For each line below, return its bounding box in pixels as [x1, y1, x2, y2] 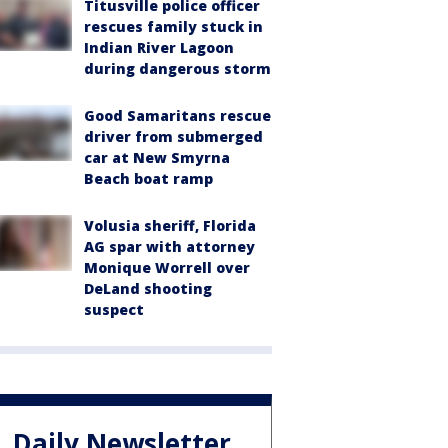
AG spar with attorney [84, 236, 255, 256]
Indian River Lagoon [84, 37, 234, 57]
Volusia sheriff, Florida [84, 215, 256, 235]
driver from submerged [84, 126, 263, 146]
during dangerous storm [84, 58, 271, 78]
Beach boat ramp [84, 168, 213, 188]
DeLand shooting [84, 278, 212, 298]
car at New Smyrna [84, 147, 230, 167]
